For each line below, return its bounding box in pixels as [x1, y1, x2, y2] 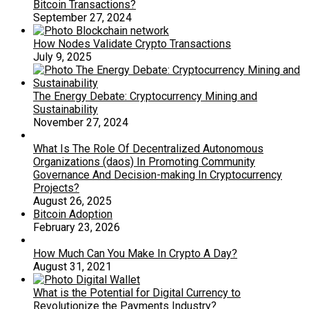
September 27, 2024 [33, 10, 132, 24]
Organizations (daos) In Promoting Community [33, 154, 255, 168]
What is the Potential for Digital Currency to [33, 286, 241, 299]
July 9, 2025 [33, 50, 92, 63]
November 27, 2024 [33, 115, 128, 129]
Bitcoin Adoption [33, 207, 112, 221]
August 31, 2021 [33, 259, 112, 273]
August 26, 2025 [33, 194, 112, 208]
